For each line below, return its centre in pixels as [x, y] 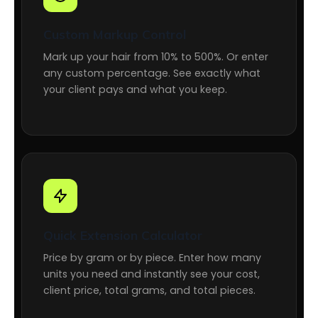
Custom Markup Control [115, 34]
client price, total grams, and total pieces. [149, 290]
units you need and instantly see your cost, [152, 274]
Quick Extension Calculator [123, 235]
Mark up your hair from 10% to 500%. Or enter [156, 57]
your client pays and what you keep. [135, 89]
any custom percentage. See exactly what [152, 73]
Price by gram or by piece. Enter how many [152, 258]
